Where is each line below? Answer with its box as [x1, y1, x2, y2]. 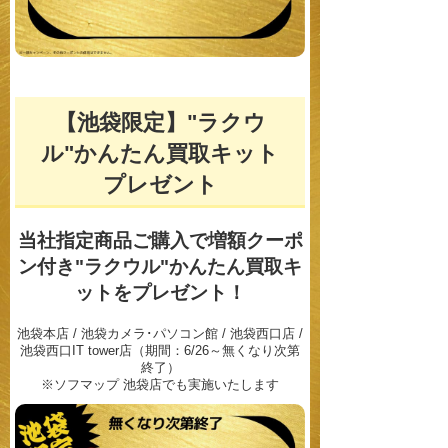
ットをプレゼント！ [74, 281, 246, 303]
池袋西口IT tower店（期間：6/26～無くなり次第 [20, 342, 300, 358]
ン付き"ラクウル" [18, 255, 169, 277]
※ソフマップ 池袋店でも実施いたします [41, 376, 279, 392]
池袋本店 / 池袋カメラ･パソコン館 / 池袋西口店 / [17, 325, 303, 341]
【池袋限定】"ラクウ [54, 109, 266, 135]
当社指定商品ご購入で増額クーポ [17, 229, 303, 251]
